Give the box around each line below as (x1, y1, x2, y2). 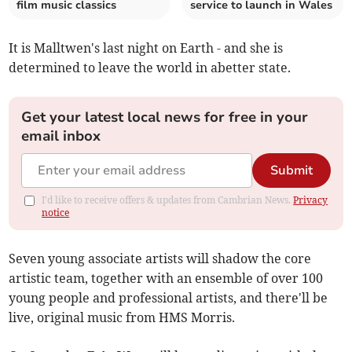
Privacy (293, 194, 328, 207)
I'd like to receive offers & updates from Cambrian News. (42, 194, 294, 207)
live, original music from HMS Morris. (9, 310, 236, 326)
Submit (269, 162, 313, 180)
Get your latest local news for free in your (21, 108, 309, 127)
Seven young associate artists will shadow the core (9, 251, 312, 267)
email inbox (21, 126, 101, 146)
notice (42, 207, 70, 219)
